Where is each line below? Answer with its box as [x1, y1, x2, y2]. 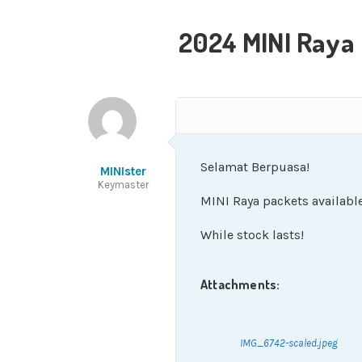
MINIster [99, 164, 146, 179]
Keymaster [97, 179, 149, 191]
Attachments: [200, 276, 280, 293]
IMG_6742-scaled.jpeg [240, 337, 338, 349]
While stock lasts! [200, 227, 304, 242]
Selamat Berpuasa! [200, 159, 309, 175]
